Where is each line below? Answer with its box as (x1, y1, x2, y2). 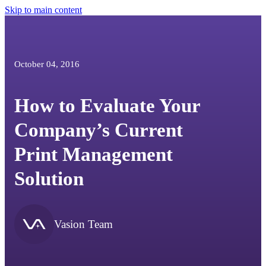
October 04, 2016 (14, 59, 80, 69)
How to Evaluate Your (14, 94, 201, 117)
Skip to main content (5, 5, 82, 15)
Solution (14, 167, 84, 190)
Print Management (14, 143, 173, 166)
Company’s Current (14, 119, 183, 141)
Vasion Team (54, 217, 113, 230)
